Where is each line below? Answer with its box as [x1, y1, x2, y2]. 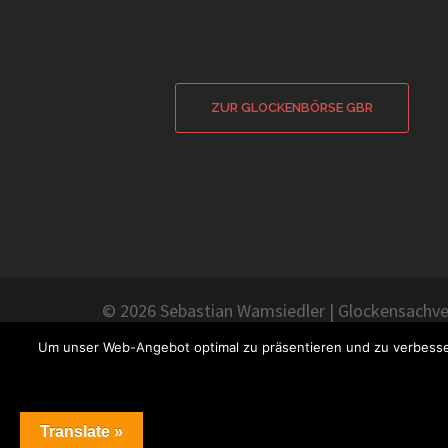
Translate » [40, 423, 123, 440]
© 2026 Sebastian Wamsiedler [102, 299, 325, 322]
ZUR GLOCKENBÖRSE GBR [211, 100, 373, 115]
